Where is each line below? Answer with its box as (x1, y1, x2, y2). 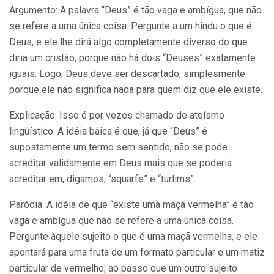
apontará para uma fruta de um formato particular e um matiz (9, 246, 265, 258)
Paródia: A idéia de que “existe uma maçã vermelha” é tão (9, 198, 254, 210)
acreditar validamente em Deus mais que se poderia (9, 157, 232, 169)
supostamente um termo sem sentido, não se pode (9, 141, 228, 153)
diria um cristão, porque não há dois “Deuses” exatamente (9, 51, 256, 64)
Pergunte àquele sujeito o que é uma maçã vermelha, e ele (9, 230, 257, 242)
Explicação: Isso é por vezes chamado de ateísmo (9, 109, 224, 121)
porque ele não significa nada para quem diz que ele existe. (9, 83, 262, 95)
